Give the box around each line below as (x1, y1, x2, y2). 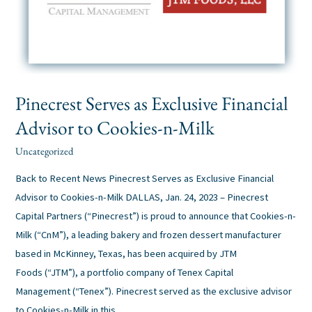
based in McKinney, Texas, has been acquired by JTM (15, 247, 237, 260)
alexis (81, 144, 103, 158)
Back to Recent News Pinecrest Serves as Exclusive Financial (15, 171, 274, 185)
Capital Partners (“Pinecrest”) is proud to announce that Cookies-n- (15, 209, 297, 222)
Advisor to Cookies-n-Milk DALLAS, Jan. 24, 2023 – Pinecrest (15, 190, 269, 203)
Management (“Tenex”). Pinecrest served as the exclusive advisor (15, 284, 292, 297)
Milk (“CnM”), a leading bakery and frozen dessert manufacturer (15, 228, 282, 241)
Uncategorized (15, 144, 74, 158)
